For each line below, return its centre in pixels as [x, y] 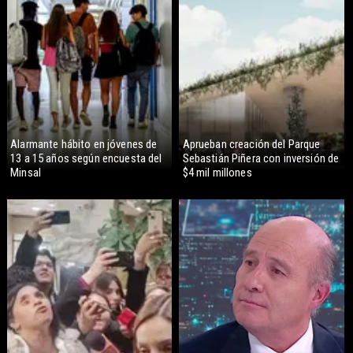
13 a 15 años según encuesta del [86, 159]
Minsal [26, 173]
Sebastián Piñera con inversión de [261, 159]
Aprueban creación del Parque [251, 145]
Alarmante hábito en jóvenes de [84, 145]
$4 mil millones [217, 173]
